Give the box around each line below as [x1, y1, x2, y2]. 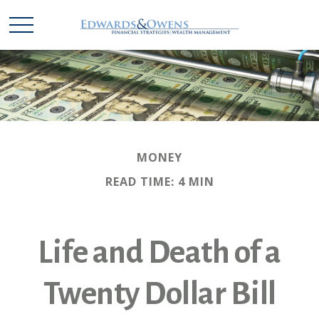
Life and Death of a [38, 236, 281, 270]
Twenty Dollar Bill [43, 277, 276, 311]
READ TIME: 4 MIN [105, 174, 214, 189]
